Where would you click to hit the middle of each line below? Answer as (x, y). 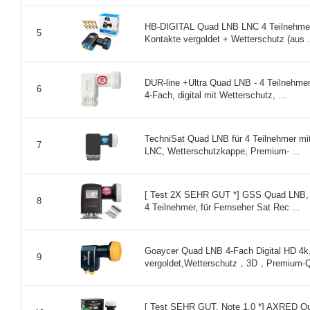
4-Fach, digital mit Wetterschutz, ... (216, 95)
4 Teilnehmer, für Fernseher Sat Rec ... (222, 207)
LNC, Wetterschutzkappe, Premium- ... (222, 151)
